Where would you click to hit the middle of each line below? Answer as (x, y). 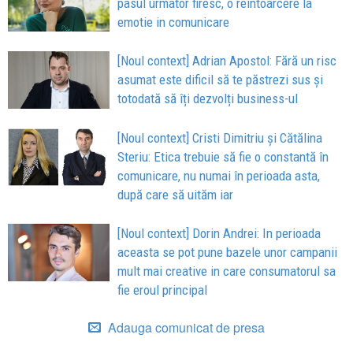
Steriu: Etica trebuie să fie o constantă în (223, 157)
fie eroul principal (163, 290)
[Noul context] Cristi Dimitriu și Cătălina (220, 138)
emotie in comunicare (174, 22)
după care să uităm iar (176, 195)
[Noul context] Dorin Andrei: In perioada (219, 234)
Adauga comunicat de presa (185, 328)
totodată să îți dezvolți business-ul (208, 99)
